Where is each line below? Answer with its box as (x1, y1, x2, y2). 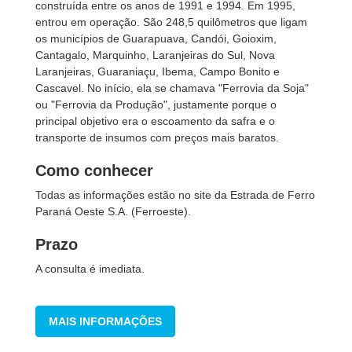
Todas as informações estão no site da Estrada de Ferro (35, 189, 315, 201)
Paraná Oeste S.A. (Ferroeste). (35, 205, 191, 218)
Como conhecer (35, 162, 153, 179)
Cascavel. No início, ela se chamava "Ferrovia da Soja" (35, 82, 309, 94)
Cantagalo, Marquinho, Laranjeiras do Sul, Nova (35, 49, 275, 61)
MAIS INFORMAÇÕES (49, 315, 162, 328)
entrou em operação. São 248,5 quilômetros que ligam (35, 16, 307, 28)
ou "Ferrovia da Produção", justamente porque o (35, 98, 277, 111)
